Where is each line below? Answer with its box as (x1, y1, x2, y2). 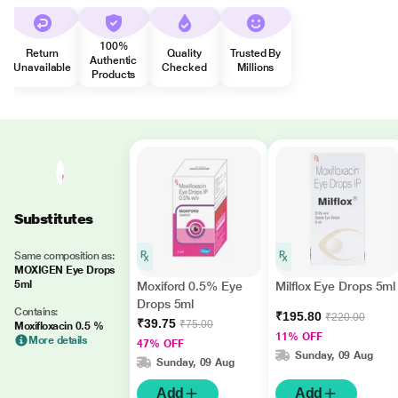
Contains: (14, 306, 58, 318)
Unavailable (13, 61, 72, 74)
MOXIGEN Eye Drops (14, 264, 115, 276)
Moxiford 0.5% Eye (137, 279, 243, 293)
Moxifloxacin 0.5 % (14, 320, 104, 332)
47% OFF (137, 338, 184, 350)
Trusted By (230, 47, 282, 60)
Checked (162, 61, 207, 74)
